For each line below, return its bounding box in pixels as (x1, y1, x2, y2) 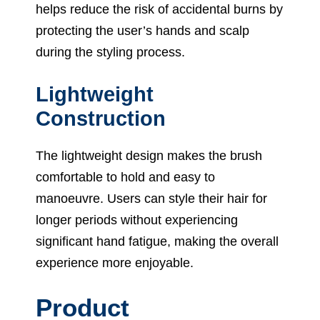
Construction (36, 106, 166, 130)
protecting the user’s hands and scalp (36, 23, 249, 38)
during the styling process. (36, 44, 185, 59)
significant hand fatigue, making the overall (36, 234, 279, 249)
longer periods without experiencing (36, 212, 238, 227)
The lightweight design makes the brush (36, 148, 262, 163)
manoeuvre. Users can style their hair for (36, 191, 267, 206)
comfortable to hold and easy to (36, 169, 215, 184)
